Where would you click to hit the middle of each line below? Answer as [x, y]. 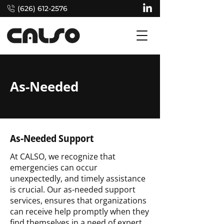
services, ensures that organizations [78, 200]
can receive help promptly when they [79, 211]
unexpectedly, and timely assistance [78, 178]
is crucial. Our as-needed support [73, 189]
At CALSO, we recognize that [63, 156]
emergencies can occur [54, 167]
